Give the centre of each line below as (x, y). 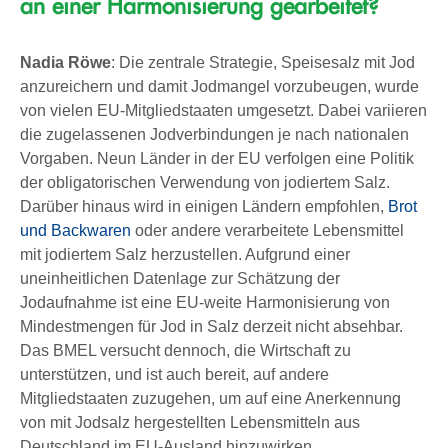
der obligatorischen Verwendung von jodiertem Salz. (205, 182)
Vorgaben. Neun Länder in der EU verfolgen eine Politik (217, 158)
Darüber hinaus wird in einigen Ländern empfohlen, (204, 206)
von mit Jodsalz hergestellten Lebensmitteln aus (190, 422)
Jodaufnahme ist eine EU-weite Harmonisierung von (205, 302)
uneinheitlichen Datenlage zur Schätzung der (180, 278)
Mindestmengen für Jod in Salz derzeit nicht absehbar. (211, 326)
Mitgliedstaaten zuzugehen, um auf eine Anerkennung (210, 398)
